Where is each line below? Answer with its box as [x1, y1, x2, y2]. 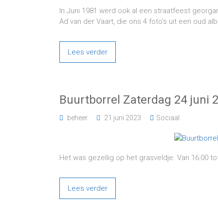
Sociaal [156, 114, 180, 122]
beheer [67, 114, 88, 122]
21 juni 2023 [104, 114, 141, 122]
